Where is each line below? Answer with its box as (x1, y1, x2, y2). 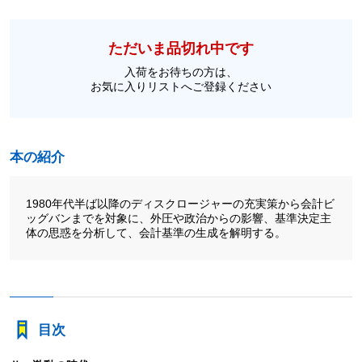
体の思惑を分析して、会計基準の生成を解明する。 (25, 225, 286, 239)
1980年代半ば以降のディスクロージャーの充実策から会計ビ (25, 196, 335, 210)
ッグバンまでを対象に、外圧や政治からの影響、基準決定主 (25, 211, 331, 225)
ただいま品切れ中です (108, 40, 254, 57)
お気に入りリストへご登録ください (90, 79, 271, 93)
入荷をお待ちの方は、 (124, 65, 238, 78)
